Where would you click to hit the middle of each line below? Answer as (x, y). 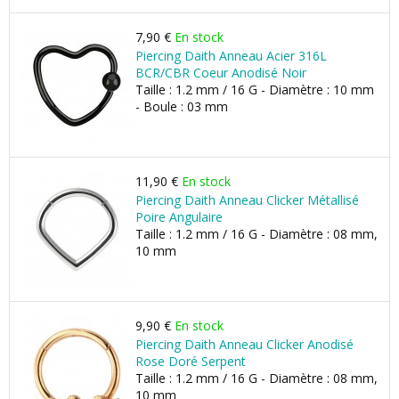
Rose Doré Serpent (191, 361)
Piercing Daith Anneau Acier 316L (231, 56)
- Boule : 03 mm (182, 106)
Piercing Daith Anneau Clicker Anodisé (244, 344)
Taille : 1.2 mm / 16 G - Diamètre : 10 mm (255, 90)
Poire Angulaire (179, 217)
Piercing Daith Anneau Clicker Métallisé (247, 200)
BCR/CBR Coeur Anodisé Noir (221, 73)
